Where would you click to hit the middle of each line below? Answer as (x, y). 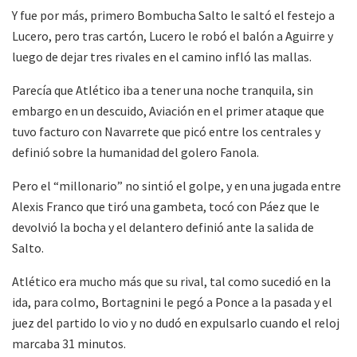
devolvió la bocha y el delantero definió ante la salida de (163, 227)
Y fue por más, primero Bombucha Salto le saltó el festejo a (173, 15)
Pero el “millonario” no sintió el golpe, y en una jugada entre (177, 185)
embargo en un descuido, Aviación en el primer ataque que (168, 110)
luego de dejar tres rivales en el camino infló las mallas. (162, 56)
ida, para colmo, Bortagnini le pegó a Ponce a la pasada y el (172, 302)
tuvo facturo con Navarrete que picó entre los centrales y (166, 131)
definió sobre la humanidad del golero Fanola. (135, 152)
